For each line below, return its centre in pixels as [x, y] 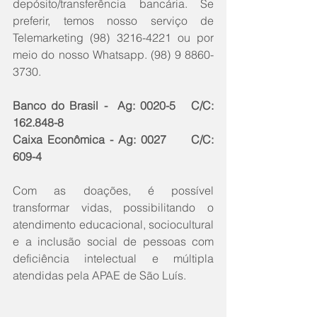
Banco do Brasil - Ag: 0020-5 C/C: [113, 105]
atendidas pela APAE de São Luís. [99, 275]
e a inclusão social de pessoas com [113, 241]
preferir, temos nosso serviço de [113, 20]
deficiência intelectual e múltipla [113, 258]
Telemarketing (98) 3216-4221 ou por [113, 37]
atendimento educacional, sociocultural [113, 224]
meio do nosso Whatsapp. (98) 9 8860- [113, 54]
